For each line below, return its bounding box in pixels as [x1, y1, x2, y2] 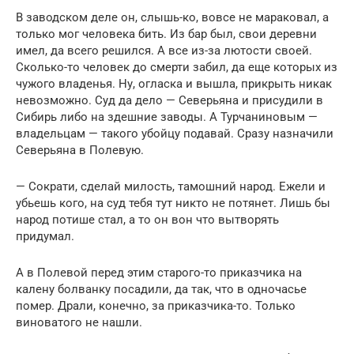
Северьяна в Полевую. [16, 143, 144, 158]
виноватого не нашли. [16, 315, 142, 330]
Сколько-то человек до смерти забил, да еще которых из [16, 60, 337, 75]
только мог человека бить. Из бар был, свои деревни [16, 27, 317, 42]
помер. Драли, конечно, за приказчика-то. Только [16, 299, 296, 314]
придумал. [16, 229, 74, 244]
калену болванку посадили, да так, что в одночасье [16, 282, 307, 297]
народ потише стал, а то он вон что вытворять [16, 213, 279, 228]
